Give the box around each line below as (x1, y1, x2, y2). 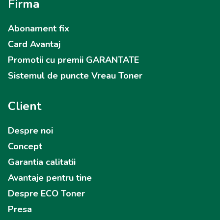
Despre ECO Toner (8, 188, 85, 199)
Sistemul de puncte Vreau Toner (8, 70, 142, 82)
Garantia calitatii (8, 156, 76, 168)
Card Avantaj (8, 38, 60, 50)
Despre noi (8, 125, 53, 137)
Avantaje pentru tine (8, 172, 92, 184)
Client (8, 98, 41, 114)
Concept (8, 140, 42, 152)
